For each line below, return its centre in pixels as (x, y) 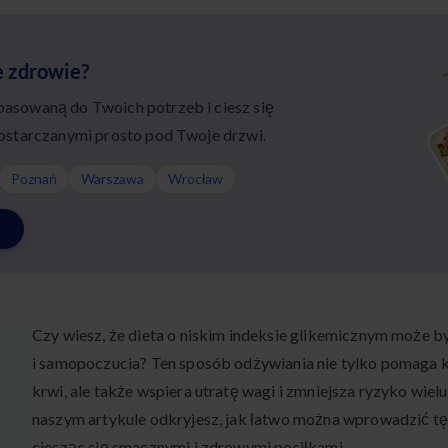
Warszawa (112, 179)
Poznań (34, 179)
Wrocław (195, 179)
